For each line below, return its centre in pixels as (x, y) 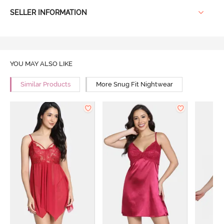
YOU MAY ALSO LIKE (41, 63)
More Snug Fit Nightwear (135, 84)
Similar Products (45, 84)
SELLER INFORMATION (48, 13)
